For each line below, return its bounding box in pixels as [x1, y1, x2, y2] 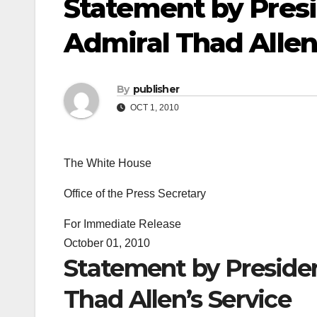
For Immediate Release [64, 218, 181, 231]
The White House [64, 157, 151, 170]
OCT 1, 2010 [128, 103, 179, 113]
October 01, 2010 [64, 237, 150, 250]
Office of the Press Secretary [64, 188, 206, 200]
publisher [132, 83, 180, 96]
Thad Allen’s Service [64, 284, 291, 315]
